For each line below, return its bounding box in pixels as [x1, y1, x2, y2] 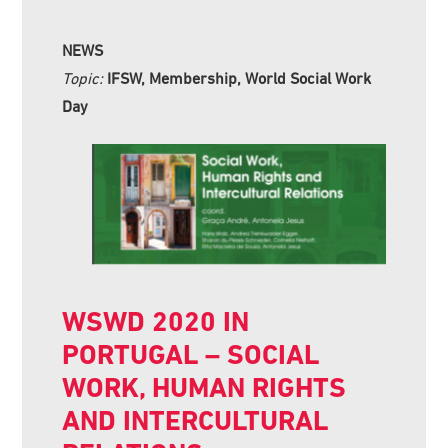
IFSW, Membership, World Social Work [107, 68, 372, 87]
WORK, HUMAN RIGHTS [62, 370, 347, 404]
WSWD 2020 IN [62, 304, 250, 338]
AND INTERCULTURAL [62, 403, 329, 437]
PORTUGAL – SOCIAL [62, 337, 320, 371]
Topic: [62, 68, 108, 87]
